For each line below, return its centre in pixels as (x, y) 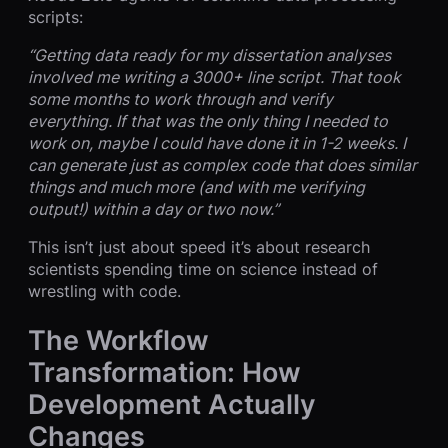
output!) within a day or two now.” (153, 208)
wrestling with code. (104, 290)
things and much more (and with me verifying (196, 186)
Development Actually (172, 404)
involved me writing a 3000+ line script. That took (214, 76)
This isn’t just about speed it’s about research (199, 246)
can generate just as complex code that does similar (222, 164)
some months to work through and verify (180, 98)
